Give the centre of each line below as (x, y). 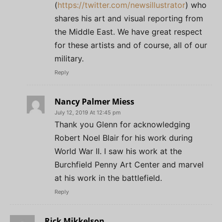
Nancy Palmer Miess (94, 101)
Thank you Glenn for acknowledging (122, 124)
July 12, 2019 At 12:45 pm (88, 112)
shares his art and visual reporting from (129, 18)
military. (69, 58)
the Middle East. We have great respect (128, 31)
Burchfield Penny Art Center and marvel (129, 164)
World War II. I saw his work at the (118, 151)
